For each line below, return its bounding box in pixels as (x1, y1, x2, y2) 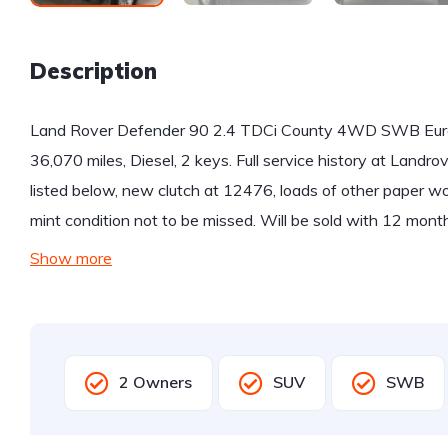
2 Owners (119, 372, 192, 393)
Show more (30, 248, 112, 269)
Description (30, 57, 157, 86)
